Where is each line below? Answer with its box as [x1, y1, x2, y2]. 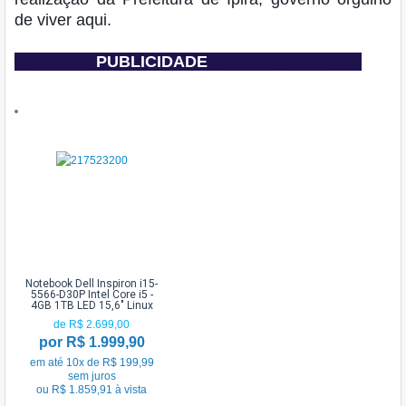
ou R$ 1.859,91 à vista [36, 382, 147, 396]
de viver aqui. [14, 10, 111, 29]
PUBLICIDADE [96, 52, 208, 71]
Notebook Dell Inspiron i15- [25, 276, 158, 290]
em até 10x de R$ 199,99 [29, 355, 154, 369]
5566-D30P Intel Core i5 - [30, 287, 153, 301]
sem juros [67, 369, 116, 382]
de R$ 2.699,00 [53, 317, 130, 331]
